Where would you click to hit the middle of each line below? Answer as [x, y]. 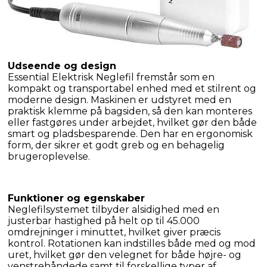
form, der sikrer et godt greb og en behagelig [116, 145]
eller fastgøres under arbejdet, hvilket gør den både [132, 122]
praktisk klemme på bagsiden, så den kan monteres [130, 111]
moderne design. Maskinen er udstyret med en [119, 100]
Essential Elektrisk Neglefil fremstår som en [111, 77]
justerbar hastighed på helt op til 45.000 [104, 221]
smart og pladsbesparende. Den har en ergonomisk [130, 133]
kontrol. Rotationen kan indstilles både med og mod [132, 243]
